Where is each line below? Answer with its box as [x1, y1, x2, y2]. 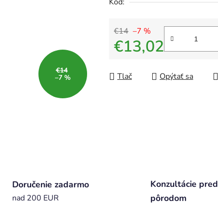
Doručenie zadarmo [12, 178, 89, 190]
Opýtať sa [160, 71, 193, 82]
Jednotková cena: [113, 56, 172, 68]
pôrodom [150, 192, 186, 204]
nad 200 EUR [12, 192, 59, 203]
